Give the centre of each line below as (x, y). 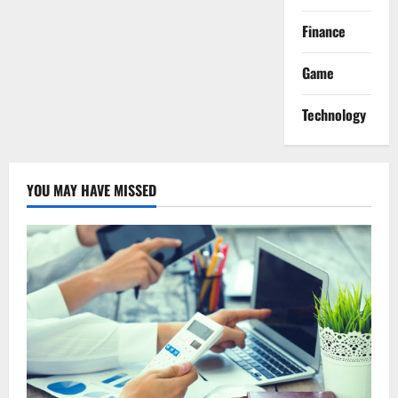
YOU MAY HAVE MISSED (92, 190)
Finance (323, 31)
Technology (334, 115)
